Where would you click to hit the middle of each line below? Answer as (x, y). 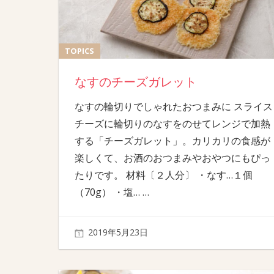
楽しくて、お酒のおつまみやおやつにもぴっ (172, 157)
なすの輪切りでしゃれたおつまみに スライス (173, 106)
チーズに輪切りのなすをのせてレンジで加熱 (172, 123)
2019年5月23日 (118, 232)
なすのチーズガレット (135, 82)
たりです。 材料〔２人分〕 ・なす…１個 (163, 175)
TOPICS (80, 50)
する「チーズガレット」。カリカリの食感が (172, 140)
